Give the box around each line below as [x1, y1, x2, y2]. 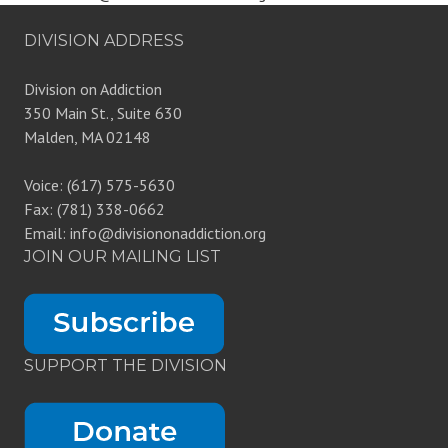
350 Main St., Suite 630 [24, 103, 182, 124]
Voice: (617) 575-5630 [24, 175, 175, 196]
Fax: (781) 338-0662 [24, 199, 165, 220]
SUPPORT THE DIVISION [24, 356, 227, 376]
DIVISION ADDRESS [24, 31, 184, 51]
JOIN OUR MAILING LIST [24, 247, 221, 267]
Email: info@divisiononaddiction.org [24, 223, 266, 244]
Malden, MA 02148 [24, 127, 151, 148]
